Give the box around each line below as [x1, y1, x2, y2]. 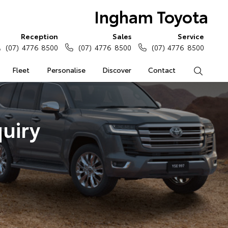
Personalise [46, 65, 85, 75]
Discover [102, 65, 131, 75]
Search [203, 65, 225, 75]
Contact [148, 65, 176, 75]
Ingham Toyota [94, 5, 208, 27]
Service [178, 31, 204, 41]
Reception [21, 31, 59, 41]
